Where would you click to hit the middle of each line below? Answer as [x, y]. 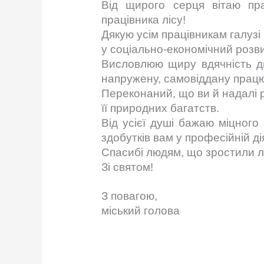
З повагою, [130, 196]
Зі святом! [128, 167]
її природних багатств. [161, 108]
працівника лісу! [144, 20]
